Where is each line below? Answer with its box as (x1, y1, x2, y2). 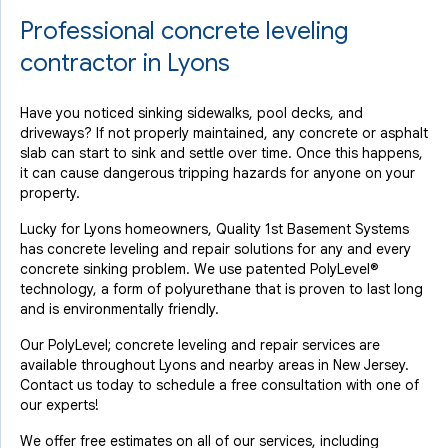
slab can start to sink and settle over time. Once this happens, (20, 144, 423, 162)
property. (20, 184, 80, 202)
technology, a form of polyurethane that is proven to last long (20, 280, 423, 298)
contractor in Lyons (20, 48, 230, 78)
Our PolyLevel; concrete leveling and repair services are (20, 336, 380, 354)
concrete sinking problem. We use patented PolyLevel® (20, 260, 379, 278)
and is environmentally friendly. (20, 300, 219, 318)
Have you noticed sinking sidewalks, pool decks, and (20, 104, 363, 122)
